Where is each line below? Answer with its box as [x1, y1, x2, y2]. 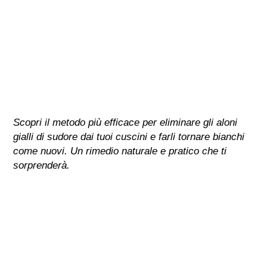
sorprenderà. [13, 159, 70, 171]
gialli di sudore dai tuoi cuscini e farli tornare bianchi [13, 131, 245, 142]
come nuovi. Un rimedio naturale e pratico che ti [13, 145, 227, 157]
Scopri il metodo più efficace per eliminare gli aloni [13, 116, 238, 128]
